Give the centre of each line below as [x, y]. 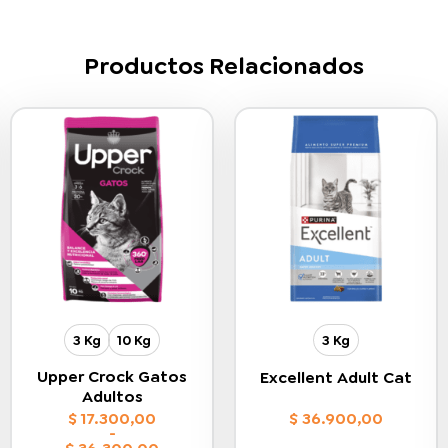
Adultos [112, 396]
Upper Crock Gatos [112, 376]
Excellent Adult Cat [336, 378]
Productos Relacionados [224, 66]
